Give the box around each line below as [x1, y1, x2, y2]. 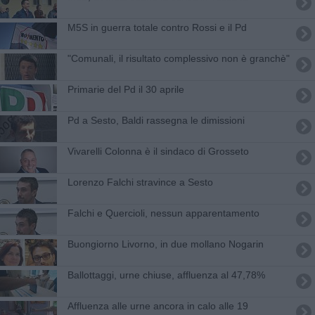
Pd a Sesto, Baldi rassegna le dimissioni [67, 114, 245, 126]
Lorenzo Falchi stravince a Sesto [67, 176, 213, 188]
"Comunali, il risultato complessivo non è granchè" [67, 52, 290, 64]
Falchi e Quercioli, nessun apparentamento [67, 207, 259, 219]
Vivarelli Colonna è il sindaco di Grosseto [67, 145, 249, 157]
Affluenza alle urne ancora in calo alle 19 [67, 300, 248, 311]
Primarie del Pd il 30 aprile [67, 83, 184, 95]
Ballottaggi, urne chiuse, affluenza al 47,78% [67, 269, 265, 281]
